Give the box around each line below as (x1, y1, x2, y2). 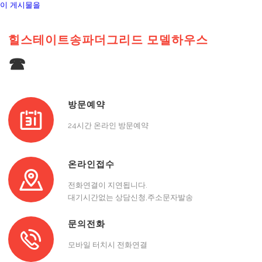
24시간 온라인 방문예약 (68, 121, 149, 130)
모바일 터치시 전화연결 (68, 240, 147, 249)
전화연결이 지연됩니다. (68, 181, 147, 189)
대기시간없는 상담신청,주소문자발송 (68, 193, 193, 202)
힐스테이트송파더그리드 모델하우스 (8, 33, 208, 47)
